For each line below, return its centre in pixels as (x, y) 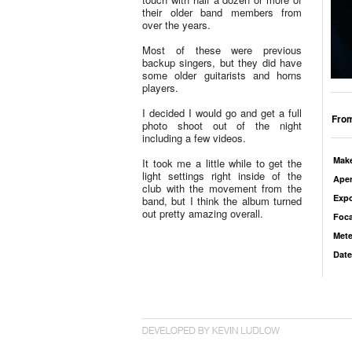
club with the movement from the (222, 188)
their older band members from (222, 12)
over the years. (176, 25)
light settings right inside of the (222, 176)
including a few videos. (194, 138)
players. (160, 88)
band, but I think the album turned (222, 201)
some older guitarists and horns (222, 75)
